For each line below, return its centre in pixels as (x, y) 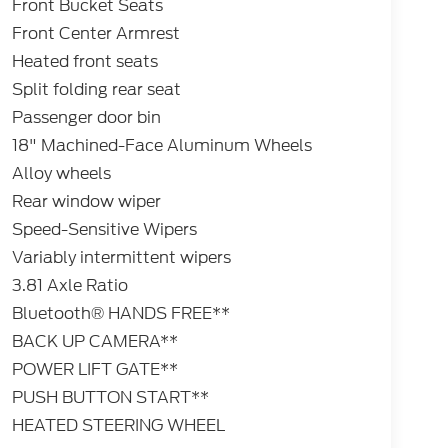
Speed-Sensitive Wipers (104, 230)
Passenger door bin (86, 118)
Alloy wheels (61, 174)
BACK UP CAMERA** (94, 342)
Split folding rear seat (96, 90)
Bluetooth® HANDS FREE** (120, 314)
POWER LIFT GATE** (94, 370)
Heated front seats (84, 62)
